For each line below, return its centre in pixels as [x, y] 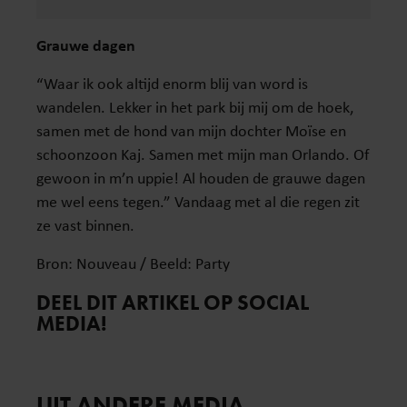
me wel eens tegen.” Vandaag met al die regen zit [198, 202]
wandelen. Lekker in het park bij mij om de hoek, [195, 107]
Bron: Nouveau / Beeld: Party [133, 263]
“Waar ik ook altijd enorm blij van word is [172, 84]
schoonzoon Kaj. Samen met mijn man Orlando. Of [203, 154]
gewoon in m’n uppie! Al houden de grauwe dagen [201, 178]
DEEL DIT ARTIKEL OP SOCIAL [173, 303]
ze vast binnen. [85, 225]
